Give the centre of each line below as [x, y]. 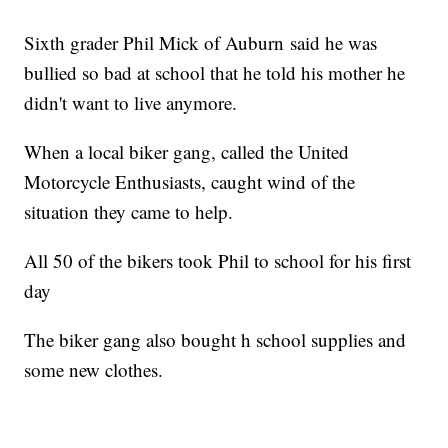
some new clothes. [94, 370]
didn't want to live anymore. [131, 103]
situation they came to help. [129, 212]
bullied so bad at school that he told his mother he [215, 73]
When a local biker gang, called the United [187, 152]
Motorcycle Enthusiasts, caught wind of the [190, 182]
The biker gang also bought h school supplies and [215, 340]
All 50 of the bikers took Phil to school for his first [218, 261]
